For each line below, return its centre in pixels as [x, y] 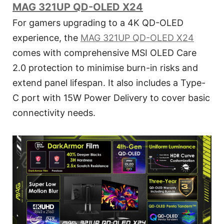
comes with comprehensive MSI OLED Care [104, 52]
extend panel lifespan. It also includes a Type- [109, 82]
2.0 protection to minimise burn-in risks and [105, 67]
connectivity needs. [54, 112]
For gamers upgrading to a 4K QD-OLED [98, 22]
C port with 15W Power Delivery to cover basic [111, 97]
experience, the [46, 37]
